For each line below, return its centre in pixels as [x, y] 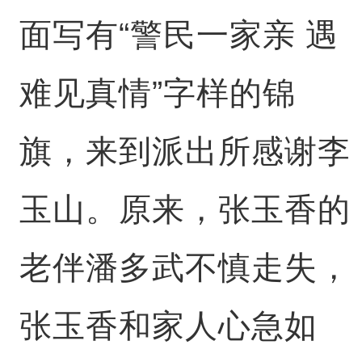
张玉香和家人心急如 [168, 325]
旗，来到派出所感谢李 [185, 151]
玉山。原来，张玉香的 [185, 209]
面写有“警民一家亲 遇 [179, 34]
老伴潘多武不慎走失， [185, 267]
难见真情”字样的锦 [157, 93]
